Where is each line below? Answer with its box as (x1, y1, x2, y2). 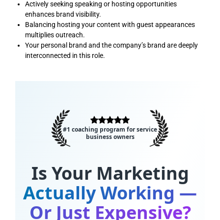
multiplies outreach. (25, 30, 85, 39)
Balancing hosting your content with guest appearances (25, 20, 195, 28)
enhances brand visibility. (25, 10, 102, 18)
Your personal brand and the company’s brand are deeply (25, 41, 198, 49)
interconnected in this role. (25, 51, 106, 59)
